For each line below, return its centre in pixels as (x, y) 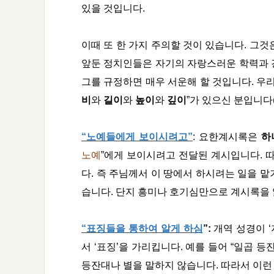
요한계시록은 (230, 137)
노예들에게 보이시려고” (139, 137)
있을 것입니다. (113, 8)
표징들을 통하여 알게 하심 (145, 228)
